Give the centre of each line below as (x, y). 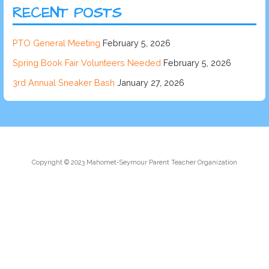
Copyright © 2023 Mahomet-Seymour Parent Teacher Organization (134, 163)
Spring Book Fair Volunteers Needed (86, 62)
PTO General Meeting (56, 43)
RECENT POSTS (67, 14)
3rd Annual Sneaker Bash (63, 82)
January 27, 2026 (150, 82)
